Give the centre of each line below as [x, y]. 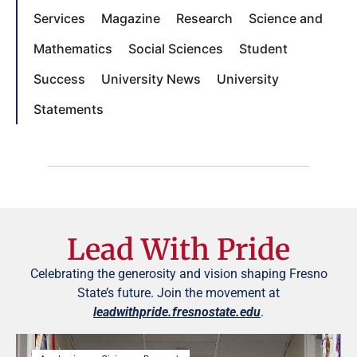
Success [59, 78]
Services [59, 18]
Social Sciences [176, 48]
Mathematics [73, 48]
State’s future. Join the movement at [178, 293]
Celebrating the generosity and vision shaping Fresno [178, 274]
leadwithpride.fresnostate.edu [177, 312]
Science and [286, 18]
